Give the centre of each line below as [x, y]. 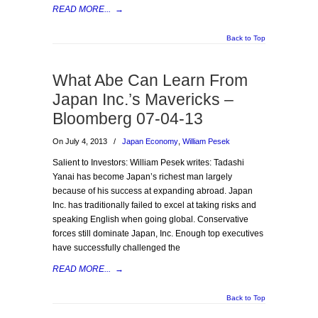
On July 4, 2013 [81, 141]
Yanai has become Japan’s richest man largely [142, 177]
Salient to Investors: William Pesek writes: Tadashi [148, 163]
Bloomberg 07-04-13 [128, 119]
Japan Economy [150, 141]
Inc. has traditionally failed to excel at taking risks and [154, 205]
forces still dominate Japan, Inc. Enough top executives [158, 234]
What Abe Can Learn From [150, 80]
